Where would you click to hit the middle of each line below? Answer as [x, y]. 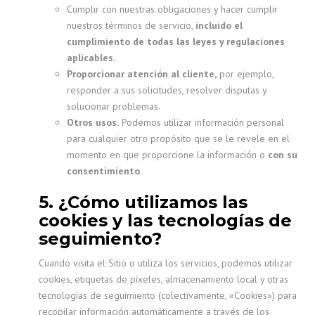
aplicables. [91, 58]
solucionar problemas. [114, 106]
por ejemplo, [245, 74]
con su [283, 155]
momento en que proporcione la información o [167, 155]
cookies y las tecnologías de [165, 220]
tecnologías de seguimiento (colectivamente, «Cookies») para [168, 295]
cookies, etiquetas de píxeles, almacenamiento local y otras [163, 279]
